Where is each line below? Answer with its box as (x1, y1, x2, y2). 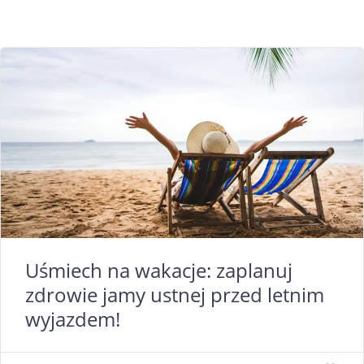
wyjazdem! (25, 305, 120, 332)
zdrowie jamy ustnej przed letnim (25, 280, 324, 308)
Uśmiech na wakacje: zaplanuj (25, 256, 292, 284)
